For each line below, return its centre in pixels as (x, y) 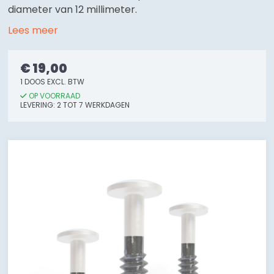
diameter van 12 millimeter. (73, 9)
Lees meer (33, 30)
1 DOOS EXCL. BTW (53, 82)
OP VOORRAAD (54, 96)
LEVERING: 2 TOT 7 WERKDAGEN (75, 105)
